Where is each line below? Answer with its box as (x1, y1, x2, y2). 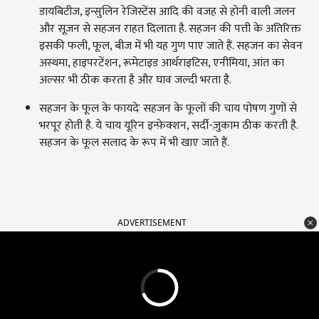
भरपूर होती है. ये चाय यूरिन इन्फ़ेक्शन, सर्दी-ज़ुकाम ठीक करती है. (39, 116, 298, 136)
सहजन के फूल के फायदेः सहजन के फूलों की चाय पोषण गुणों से (39, 99, 297, 119)
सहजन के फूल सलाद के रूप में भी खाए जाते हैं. (39, 133, 306, 153)
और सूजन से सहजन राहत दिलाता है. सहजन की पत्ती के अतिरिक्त (39, 19, 301, 39)
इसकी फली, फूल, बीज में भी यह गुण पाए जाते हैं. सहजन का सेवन (39, 36, 303, 56)
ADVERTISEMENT (117, 216, 187, 229)
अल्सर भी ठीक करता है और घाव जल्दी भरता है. (39, 70, 231, 90)
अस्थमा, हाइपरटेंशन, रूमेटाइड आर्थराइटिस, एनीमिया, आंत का (39, 53, 284, 73)
